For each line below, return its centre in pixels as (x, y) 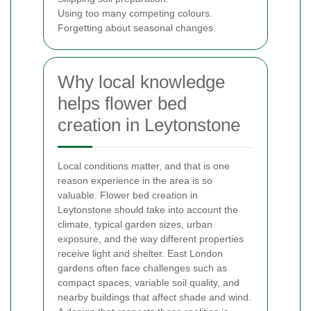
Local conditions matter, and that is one (144, 166)
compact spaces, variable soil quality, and (149, 282)
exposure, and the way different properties (151, 238)
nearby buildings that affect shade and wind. (154, 297)
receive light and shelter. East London (140, 253)
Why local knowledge (141, 82)
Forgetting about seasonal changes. (137, 27)
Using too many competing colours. (135, 13)
